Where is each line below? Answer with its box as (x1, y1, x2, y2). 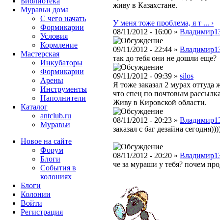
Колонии (21, 190, 51, 198)
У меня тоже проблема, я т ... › (113, 19, 214, 27)
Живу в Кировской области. (113, 98, 207, 107)
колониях (40, 172, 72, 181)
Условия (40, 32, 68, 40)
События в (40, 164, 76, 172)
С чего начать (40, 14, 86, 23)
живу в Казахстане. (113, 1, 179, 10)
